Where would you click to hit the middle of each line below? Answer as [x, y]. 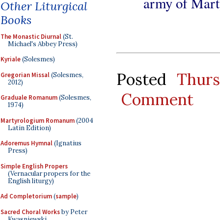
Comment [157, 99]
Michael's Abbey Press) [43, 44]
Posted [147, 79]
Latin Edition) [29, 128]
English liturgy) [31, 181]
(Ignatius [67, 143]
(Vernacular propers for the [49, 173]
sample [66, 196]
